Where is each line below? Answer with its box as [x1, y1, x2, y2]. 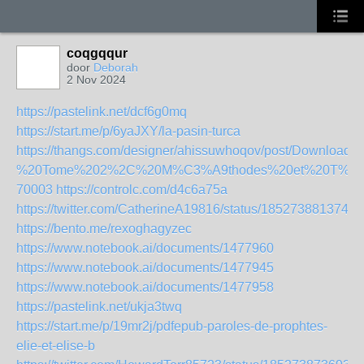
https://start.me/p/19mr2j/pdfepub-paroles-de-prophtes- [16, 319, 327, 333]
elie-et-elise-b [16, 339, 95, 353]
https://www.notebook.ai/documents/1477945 [16, 261, 274, 275]
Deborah [93, 61, 138, 74]
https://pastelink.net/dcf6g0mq [16, 105, 187, 119]
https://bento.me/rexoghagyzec [16, 222, 192, 236]
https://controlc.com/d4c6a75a [56, 183, 227, 197]
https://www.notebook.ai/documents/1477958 [16, 280, 274, 294]
